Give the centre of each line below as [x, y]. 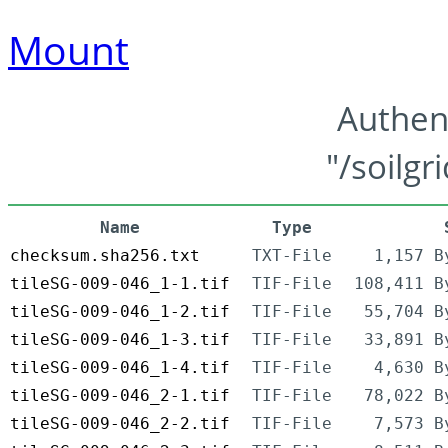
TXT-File [292, 256]
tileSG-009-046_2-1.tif [120, 396]
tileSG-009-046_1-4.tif [120, 368]
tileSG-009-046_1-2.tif [120, 312]
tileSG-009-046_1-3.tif [120, 340]
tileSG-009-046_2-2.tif [120, 424]
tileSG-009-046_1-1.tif [120, 284]
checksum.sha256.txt [105, 256]
